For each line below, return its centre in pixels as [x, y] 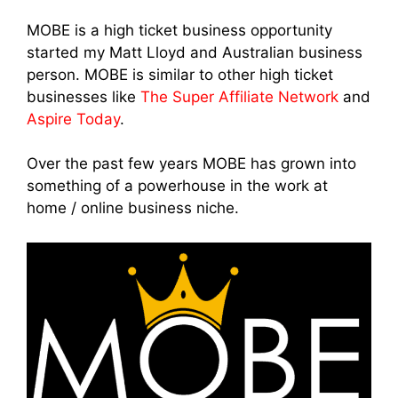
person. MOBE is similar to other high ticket [180, 74]
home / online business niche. [133, 208]
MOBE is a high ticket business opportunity [179, 30]
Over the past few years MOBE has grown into [191, 164]
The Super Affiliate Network [239, 96]
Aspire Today [73, 119]
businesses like [84, 96]
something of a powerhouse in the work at [177, 186]
